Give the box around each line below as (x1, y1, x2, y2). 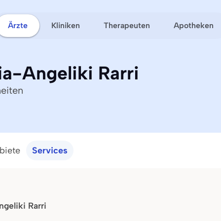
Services (32, 145, 68, 156)
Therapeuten (103, 20, 150, 30)
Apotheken (173, 20, 214, 30)
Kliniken (51, 20, 80, 30)
